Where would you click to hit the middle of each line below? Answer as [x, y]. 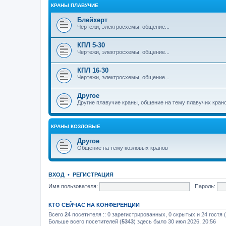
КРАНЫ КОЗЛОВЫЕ [76, 126]
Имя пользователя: [73, 186]
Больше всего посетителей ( [85, 221]
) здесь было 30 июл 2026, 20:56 [175, 221]
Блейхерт [92, 20]
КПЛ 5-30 [91, 45]
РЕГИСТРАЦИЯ [93, 175]
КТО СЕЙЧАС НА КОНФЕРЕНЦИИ [94, 205]
